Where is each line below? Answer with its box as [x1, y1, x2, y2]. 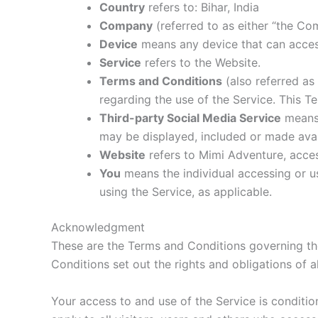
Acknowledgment [51, 220, 145, 235]
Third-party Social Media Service [99, 111, 281, 126]
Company [99, 18, 153, 33]
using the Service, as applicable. [99, 185, 272, 199]
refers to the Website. [141, 55, 261, 70]
